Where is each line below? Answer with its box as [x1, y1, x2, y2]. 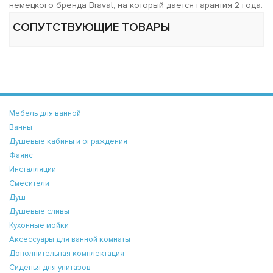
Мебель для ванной [9, 108, 81, 118]
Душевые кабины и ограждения [9, 136, 127, 146]
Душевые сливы [9, 206, 69, 216]
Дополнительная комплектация [9, 248, 124, 258]
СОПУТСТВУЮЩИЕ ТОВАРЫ [13, 20, 170, 35]
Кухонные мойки [9, 220, 69, 230]
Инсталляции [9, 164, 56, 174]
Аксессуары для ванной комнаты [9, 234, 130, 244]
